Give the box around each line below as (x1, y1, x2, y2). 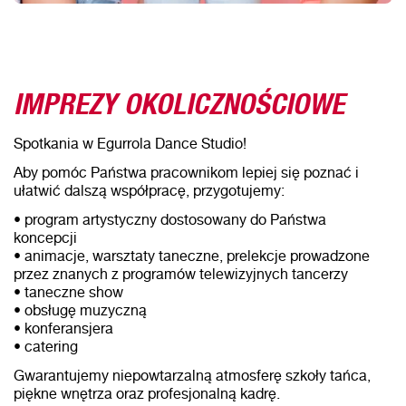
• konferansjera (14, 319, 113, 338)
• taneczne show (14, 283, 123, 302)
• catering (14, 337, 78, 356)
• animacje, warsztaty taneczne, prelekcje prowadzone (14, 246, 370, 266)
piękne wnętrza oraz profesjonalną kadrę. (14, 384, 280, 403)
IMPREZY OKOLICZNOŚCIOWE (14, 74, 344, 123)
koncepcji (14, 228, 77, 247)
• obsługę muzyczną (14, 301, 147, 320)
